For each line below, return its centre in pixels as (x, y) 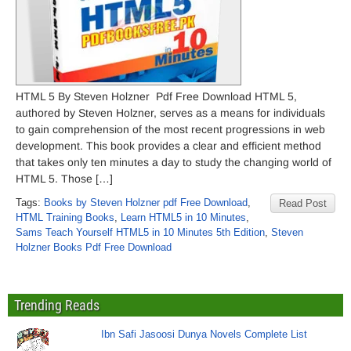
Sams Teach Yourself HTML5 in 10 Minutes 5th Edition (140, 232)
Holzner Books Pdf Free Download (94, 247)
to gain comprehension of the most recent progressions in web (170, 129)
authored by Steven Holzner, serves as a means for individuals (170, 113)
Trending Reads (57, 305)
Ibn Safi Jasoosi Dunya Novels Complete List (204, 334)
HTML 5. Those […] (64, 179)
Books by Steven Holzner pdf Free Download (146, 203)
